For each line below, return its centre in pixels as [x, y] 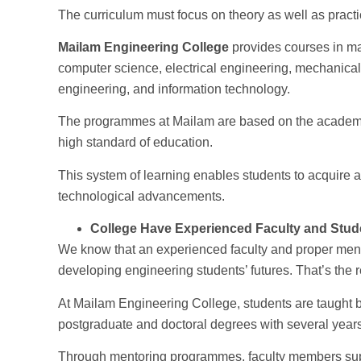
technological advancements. [141, 196]
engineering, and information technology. [174, 89]
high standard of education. [135, 143]
